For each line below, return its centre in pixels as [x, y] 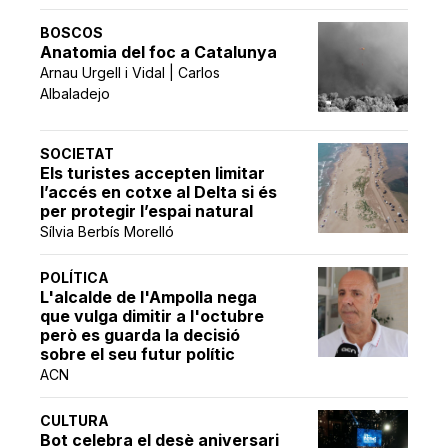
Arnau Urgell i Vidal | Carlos [130, 73]
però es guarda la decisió [140, 335]
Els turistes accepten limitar [153, 173]
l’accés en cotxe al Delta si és [159, 192]
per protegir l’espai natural [147, 211]
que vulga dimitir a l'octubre [152, 316]
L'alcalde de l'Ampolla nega [149, 297]
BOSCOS [72, 33]
